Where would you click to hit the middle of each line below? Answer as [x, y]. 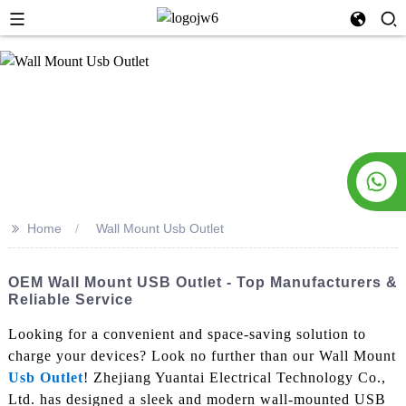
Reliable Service [70, 300]
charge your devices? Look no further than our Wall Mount [202, 355]
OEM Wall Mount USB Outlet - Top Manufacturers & [203, 282]
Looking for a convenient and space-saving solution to [187, 333]
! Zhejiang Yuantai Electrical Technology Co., [234, 377]
